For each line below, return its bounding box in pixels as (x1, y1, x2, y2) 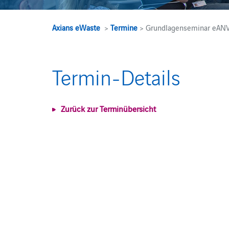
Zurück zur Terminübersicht (61, 103, 156, 114)
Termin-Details (52, 62, 180, 91)
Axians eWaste (52, 22, 100, 33)
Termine (110, 22, 138, 33)
